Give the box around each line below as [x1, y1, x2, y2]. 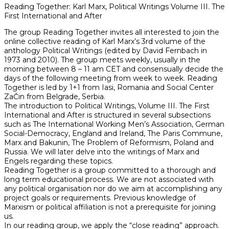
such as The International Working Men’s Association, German [4, 120, 224, 129]
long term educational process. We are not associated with [4, 175, 214, 185]
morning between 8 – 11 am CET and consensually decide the [4, 64, 223, 74]
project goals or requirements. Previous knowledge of [4, 193, 196, 203]
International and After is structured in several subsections [4, 110, 211, 120]
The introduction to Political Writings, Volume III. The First [4, 101, 210, 111]
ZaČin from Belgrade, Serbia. [4, 92, 105, 102]
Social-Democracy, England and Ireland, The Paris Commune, [4, 129, 222, 139]
